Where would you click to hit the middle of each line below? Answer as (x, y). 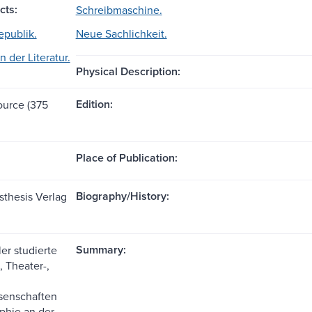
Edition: (94, 104)
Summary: (101, 249)
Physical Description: (128, 71)
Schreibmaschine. (119, 9)
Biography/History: (122, 196)
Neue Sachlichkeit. (121, 33)
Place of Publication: (126, 157)
